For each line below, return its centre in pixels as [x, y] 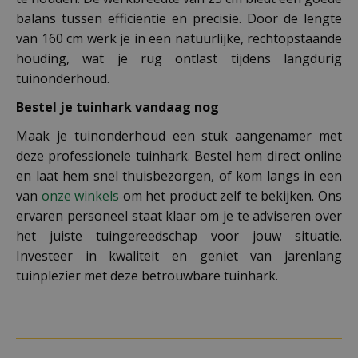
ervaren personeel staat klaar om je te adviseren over [179, 215]
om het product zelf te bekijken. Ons [231, 195]
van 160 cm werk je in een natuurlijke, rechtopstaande [179, 38]
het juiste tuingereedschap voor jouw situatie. [179, 235]
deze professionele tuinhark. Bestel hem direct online [179, 155]
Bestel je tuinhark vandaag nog [117, 107]
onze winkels [80, 195]
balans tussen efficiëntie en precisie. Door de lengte [179, 18]
